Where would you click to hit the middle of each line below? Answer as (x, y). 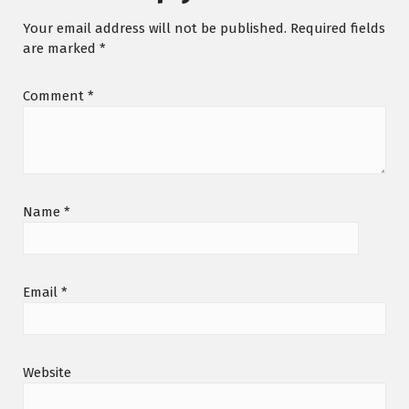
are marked (61, 48)
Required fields (338, 28)
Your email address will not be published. (155, 28)
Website (47, 372)
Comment (55, 95)
